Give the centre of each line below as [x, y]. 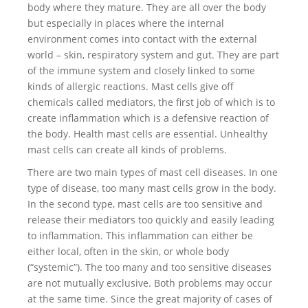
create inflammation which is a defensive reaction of [148, 118]
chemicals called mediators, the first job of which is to [151, 102]
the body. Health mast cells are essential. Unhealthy [147, 134]
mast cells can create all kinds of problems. [127, 150]
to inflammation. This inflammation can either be [140, 235]
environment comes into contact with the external [142, 39]
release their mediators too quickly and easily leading [151, 220]
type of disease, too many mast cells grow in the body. [152, 188]
